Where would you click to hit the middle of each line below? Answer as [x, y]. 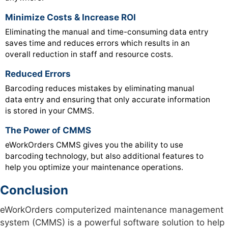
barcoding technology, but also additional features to [104, 156]
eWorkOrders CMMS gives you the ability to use [94, 145]
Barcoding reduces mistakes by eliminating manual [100, 88]
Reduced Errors [38, 74]
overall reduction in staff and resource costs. [89, 54]
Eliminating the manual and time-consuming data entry [107, 32]
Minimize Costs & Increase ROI [70, 17]
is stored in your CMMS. [50, 111]
